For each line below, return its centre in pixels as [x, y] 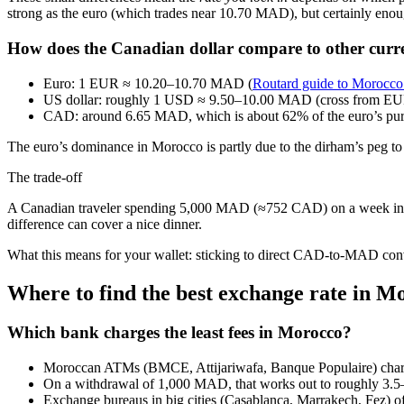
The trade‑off [45, 177]
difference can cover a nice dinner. [105, 224]
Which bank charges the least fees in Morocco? [179, 333]
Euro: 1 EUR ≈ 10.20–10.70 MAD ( [148, 83]
